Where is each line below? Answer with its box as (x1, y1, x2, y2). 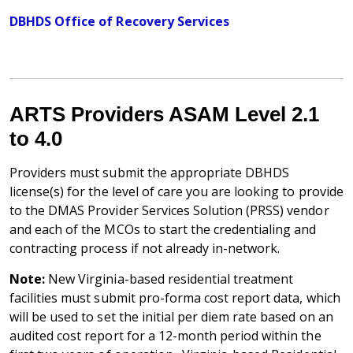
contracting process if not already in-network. (9, 240, 281, 258)
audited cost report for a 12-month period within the (9, 327, 321, 345)
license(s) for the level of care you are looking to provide (9, 183, 344, 201)
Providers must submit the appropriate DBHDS (9, 164, 290, 182)
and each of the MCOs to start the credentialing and (9, 221, 317, 239)
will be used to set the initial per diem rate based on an (9, 308, 333, 326)
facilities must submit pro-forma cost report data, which (9, 289, 340, 307)
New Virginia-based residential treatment (45, 270, 294, 288)
